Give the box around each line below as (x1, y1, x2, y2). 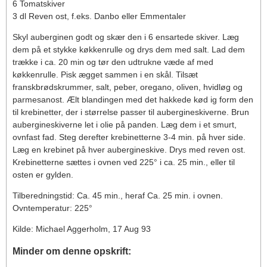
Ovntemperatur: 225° (13, 203, 92, 213)
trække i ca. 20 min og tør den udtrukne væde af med (13, 57, 213, 67)
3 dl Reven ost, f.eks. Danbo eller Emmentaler (13, 11, 186, 21)
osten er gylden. (13, 170, 73, 179)
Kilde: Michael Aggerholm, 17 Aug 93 (13, 224, 151, 234)
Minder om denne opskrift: (13, 246, 131, 257)
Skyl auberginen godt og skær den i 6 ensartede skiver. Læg (13, 32, 239, 42)
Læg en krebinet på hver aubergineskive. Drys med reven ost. (13, 145, 246, 154)
